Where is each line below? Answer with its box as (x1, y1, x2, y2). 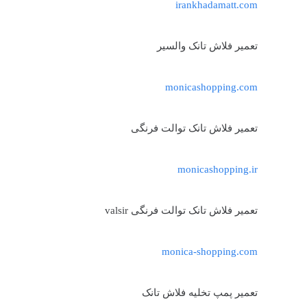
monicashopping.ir (177, 163, 258, 175)
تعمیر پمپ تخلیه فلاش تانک (142, 286, 258, 298)
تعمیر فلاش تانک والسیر (157, 40, 258, 51)
